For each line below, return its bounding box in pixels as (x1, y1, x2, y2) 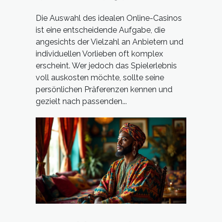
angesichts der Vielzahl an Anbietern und (36, 37, 183, 47)
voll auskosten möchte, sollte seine (36, 73, 164, 83)
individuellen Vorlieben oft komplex (36, 49, 163, 59)
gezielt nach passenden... (36, 97, 127, 107)
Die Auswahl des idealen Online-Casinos (36, 13, 182, 23)
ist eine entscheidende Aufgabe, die (36, 25, 165, 35)
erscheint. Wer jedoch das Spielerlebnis (36, 61, 177, 71)
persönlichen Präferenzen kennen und (36, 85, 172, 95)
